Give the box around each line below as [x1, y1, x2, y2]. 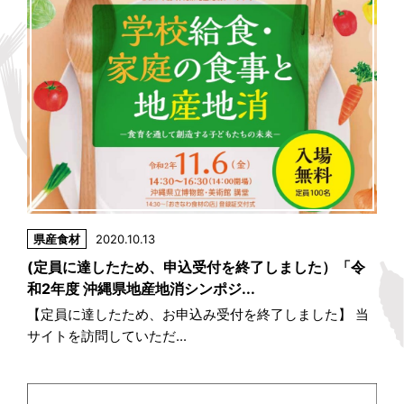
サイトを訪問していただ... [27, 327, 187, 345]
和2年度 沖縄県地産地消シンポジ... [27, 280, 255, 298]
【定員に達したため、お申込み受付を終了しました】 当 [27, 306, 369, 324]
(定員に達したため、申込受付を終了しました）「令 [27, 258, 365, 277]
